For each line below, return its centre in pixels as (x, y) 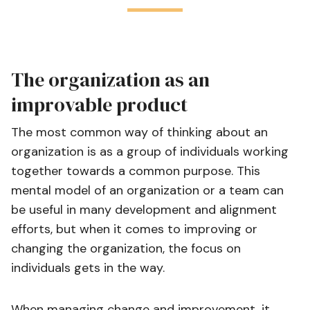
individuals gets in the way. (88, 268)
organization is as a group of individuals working (150, 152)
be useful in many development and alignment (144, 210)
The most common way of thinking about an (139, 132)
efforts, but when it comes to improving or (134, 229)
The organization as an (110, 80)
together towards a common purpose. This (136, 171)
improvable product (99, 104)
